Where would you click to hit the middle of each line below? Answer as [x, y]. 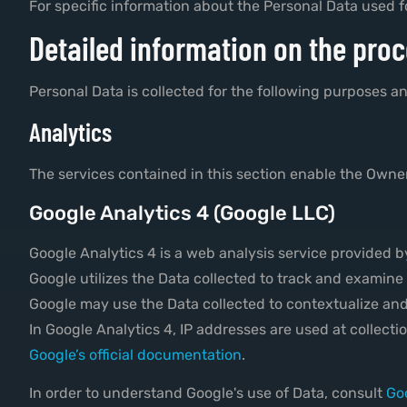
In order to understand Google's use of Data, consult [208, 393]
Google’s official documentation [135, 354]
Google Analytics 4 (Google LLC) [182, 213]
